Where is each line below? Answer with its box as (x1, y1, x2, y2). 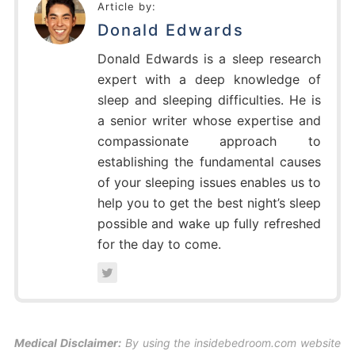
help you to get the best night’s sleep (97, 195, 322, 212)
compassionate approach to (97, 133, 322, 150)
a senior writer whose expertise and (97, 113, 322, 129)
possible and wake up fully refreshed (97, 216, 322, 232)
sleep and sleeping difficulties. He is (97, 92, 322, 109)
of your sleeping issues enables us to (97, 174, 322, 191)
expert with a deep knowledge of (97, 71, 322, 88)
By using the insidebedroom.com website (120, 336, 342, 350)
